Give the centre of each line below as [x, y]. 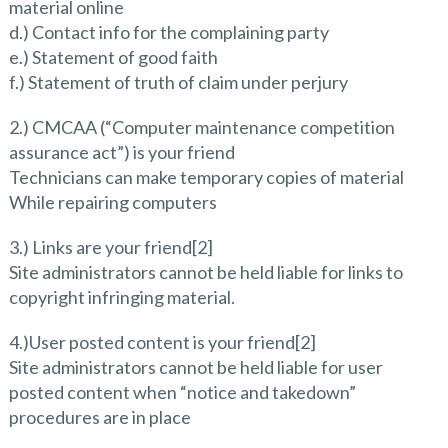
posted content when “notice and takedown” [182, 391]
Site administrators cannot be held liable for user [195, 366]
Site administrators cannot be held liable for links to [205, 271]
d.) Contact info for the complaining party [168, 31]
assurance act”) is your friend [121, 151]
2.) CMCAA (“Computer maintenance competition [201, 126]
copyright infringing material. [121, 296]
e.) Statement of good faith [113, 56]
